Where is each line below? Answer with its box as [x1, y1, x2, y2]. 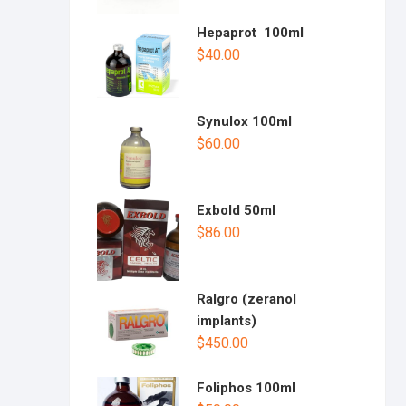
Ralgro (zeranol [197, 291, 296, 308]
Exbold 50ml [197, 202, 275, 219]
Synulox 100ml [197, 113, 292, 130]
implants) [197, 313, 256, 330]
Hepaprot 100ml [197, 24, 304, 42]
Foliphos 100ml [197, 380, 295, 397]
